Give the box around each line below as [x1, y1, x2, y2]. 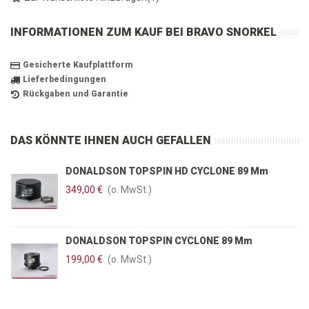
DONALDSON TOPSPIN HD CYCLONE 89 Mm [66, 166, 268, 177]
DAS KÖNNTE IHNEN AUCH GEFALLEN [10, 134, 211, 148]
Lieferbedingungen [23, 74, 106, 85]
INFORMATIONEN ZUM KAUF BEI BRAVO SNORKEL [10, 26, 277, 39]
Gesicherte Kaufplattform [23, 60, 133, 70]
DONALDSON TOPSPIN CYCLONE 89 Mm [66, 235, 252, 247]
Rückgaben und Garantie [23, 89, 128, 99]
